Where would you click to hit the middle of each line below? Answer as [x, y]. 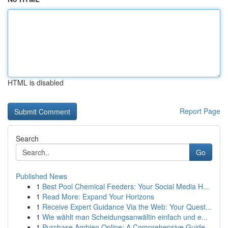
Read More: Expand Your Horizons [98, 196]
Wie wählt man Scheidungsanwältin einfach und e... [125, 217]
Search [27, 138]
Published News [41, 176]
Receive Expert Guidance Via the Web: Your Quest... [127, 207]
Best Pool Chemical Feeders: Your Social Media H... [126, 186]
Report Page [200, 111]
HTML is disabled [36, 82]
